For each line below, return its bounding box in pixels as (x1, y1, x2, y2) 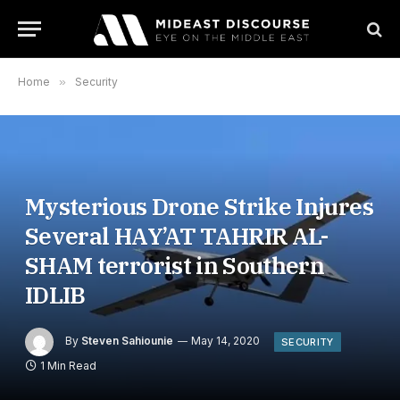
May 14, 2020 (191, 334, 260, 348)
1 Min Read (40, 359, 96, 372)
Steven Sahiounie (81, 334, 173, 348)
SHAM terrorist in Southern (25, 250, 325, 280)
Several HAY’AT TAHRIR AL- (25, 221, 329, 251)
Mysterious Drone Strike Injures (25, 191, 373, 221)
